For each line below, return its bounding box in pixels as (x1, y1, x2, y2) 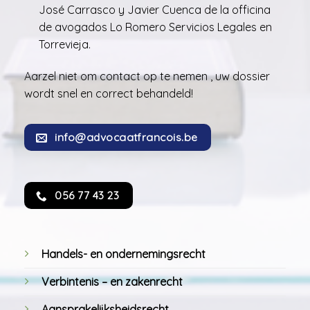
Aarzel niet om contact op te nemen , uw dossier (24, 69, 270, 84)
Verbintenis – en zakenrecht (42, 275, 183, 289)
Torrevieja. (38, 37, 91, 52)
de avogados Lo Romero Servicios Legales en (38, 20, 272, 35)
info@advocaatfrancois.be (55, 129, 198, 144)
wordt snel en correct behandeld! (24, 86, 193, 101)
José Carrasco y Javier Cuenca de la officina (38, 3, 271, 17)
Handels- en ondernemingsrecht (42, 247, 206, 261)
